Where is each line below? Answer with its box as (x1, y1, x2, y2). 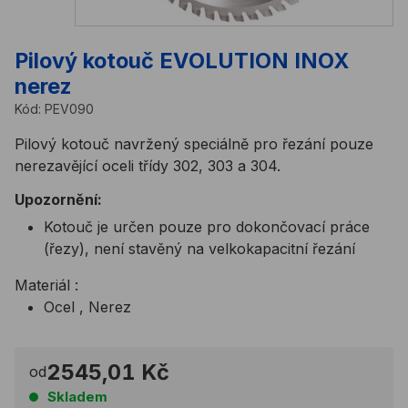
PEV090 (45, 100, 94, 117)
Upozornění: (15, 189, 102, 209)
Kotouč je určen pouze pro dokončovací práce (44, 217, 370, 236)
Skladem (47, 387, 107, 405)
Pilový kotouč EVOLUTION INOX (15, 46, 349, 74)
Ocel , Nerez (44, 297, 131, 316)
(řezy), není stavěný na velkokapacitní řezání (44, 239, 355, 258)
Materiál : (15, 275, 78, 294)
